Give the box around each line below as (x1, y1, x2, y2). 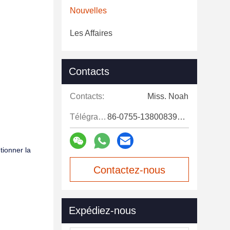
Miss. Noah (147, 92, 188, 101)
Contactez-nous (93, 164, 165, 176)
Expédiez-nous (69, 205, 136, 216)
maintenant (104, 189, 155, 200)
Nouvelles (70, 6, 107, 15)
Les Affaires (70, 29, 112, 37)
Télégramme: (98, 112, 106, 121)
